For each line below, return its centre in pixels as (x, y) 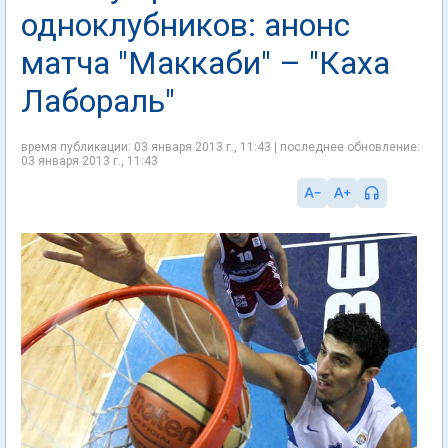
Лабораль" (98, 101)
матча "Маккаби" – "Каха (205, 63)
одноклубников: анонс (185, 25)
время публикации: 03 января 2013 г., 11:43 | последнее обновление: (220, 147)
